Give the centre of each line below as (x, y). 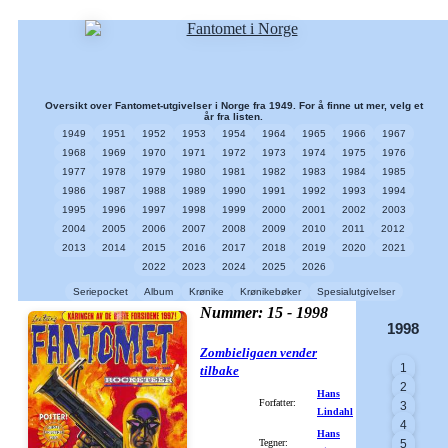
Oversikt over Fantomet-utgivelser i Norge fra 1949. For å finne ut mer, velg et (233, 105)
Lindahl (335, 411)
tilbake (219, 370)
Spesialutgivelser (355, 291)
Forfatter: (277, 402)
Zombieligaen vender (258, 352)
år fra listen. (234, 116)
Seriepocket (100, 291)
